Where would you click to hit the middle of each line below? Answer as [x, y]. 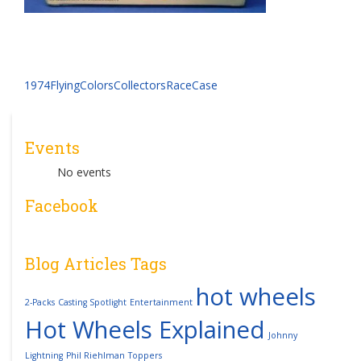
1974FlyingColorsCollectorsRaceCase [121, 85]
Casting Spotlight [92, 302]
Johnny [283, 335]
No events [84, 172]
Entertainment [161, 302]
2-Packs [40, 302]
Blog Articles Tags [96, 263]
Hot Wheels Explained [145, 329]
